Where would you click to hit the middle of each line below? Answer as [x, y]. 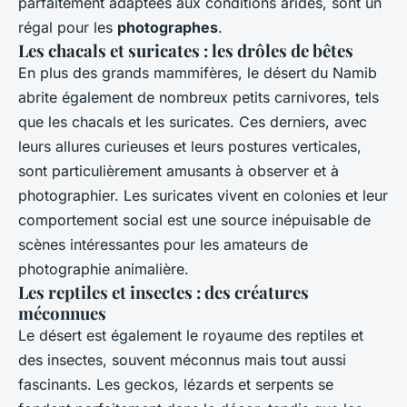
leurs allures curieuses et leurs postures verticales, [190, 146]
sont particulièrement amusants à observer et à [179, 170]
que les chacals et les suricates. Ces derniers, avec [193, 121]
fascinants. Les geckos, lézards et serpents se [176, 384]
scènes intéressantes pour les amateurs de [163, 244]
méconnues [62, 313]
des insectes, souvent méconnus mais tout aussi [182, 359]
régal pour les [68, 27]
